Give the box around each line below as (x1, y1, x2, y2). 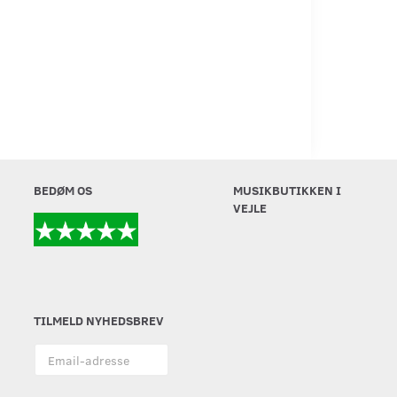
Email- (32, 341, 70, 360)
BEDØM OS (33, 181, 92, 198)
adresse (32, 359, 77, 378)
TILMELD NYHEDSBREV (33, 310, 164, 329)
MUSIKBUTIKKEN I (233, 181, 342, 198)
